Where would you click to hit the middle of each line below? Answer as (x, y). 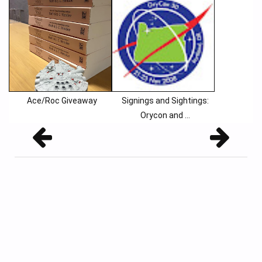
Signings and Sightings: (165, 101)
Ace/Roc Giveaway (62, 101)
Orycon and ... (165, 115)
